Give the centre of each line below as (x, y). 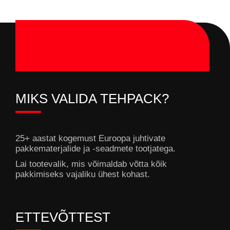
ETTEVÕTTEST (63, 217)
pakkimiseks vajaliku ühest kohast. (83, 174)
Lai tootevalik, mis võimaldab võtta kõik (91, 164)
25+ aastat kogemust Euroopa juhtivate (90, 138)
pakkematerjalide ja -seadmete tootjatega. (95, 148)
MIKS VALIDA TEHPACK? (92, 98)
